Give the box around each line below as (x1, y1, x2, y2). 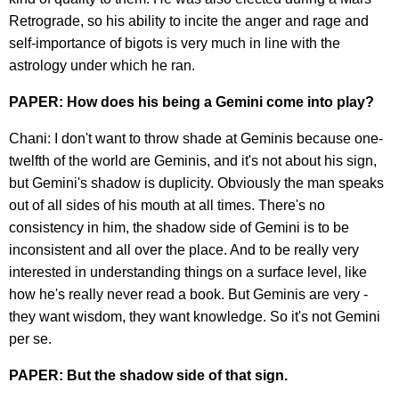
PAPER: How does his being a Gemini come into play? (9, 94, 374, 110)
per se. (9, 330, 52, 346)
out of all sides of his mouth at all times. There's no (9, 197, 325, 213)
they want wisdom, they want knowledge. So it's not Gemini (9, 308, 380, 324)
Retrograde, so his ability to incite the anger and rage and (9, 12, 369, 28)
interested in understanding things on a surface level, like (9, 264, 367, 280)
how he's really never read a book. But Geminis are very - (9, 286, 368, 302)
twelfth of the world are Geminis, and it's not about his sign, (9, 152, 377, 168)
